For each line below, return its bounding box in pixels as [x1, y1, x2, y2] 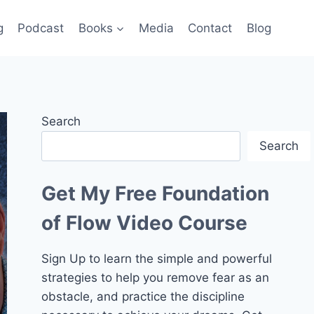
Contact [188, 20, 233, 35]
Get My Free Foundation [41, 182, 270, 206]
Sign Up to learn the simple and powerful [41, 252, 273, 266]
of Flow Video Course [41, 211, 248, 235]
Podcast [18, 20, 64, 35]
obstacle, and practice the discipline [41, 289, 245, 304]
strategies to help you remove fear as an [41, 271, 270, 285]
